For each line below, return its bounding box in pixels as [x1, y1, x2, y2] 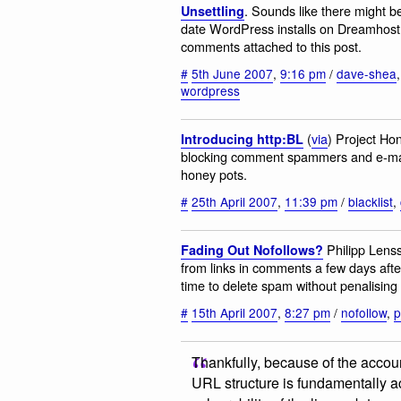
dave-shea [337, 64, 397, 83]
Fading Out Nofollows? [181, 240, 323, 259]
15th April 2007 [192, 303, 277, 322]
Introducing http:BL [181, 129, 303, 148]
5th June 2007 [192, 64, 273, 83]
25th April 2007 [192, 192, 277, 211]
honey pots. [181, 164, 247, 183]
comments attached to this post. [181, 36, 362, 55]
